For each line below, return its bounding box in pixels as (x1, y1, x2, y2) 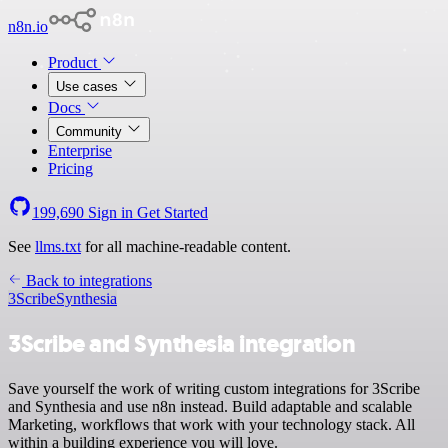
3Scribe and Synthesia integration (8, 327, 356, 360)
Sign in (84, 204, 137, 221)
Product (48, 54, 101, 71)
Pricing (48, 160, 93, 177)
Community (56, 124, 126, 139)
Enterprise (48, 142, 112, 159)
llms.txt (35, 238, 81, 255)
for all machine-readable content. (81, 238, 291, 255)
